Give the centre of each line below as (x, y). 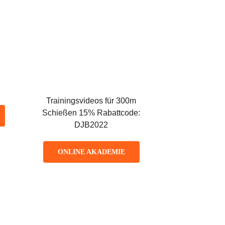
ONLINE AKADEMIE (91, 152)
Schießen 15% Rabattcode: (91, 113)
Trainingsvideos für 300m (91, 100)
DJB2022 (91, 125)
